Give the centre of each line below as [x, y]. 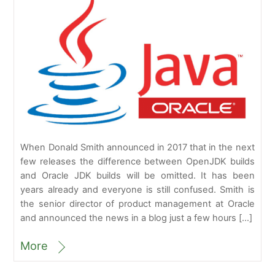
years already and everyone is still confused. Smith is [137, 190]
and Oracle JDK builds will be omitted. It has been [137, 176]
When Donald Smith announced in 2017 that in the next [137, 148]
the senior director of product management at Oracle [137, 204]
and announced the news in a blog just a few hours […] [137, 218]
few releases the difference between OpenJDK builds [137, 162]
